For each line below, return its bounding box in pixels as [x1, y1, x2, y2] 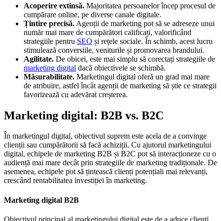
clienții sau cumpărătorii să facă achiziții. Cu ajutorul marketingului [4, 141, 211, 149]
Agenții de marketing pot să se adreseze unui [74, 19, 215, 28]
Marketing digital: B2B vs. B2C [4, 109, 164, 122]
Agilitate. [24, 54, 54, 63]
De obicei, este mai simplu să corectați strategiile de [54, 54, 215, 63]
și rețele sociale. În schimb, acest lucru [92, 37, 213, 45]
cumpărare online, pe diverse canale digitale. [24, 10, 161, 19]
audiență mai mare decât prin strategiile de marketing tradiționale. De [4, 158, 217, 167]
